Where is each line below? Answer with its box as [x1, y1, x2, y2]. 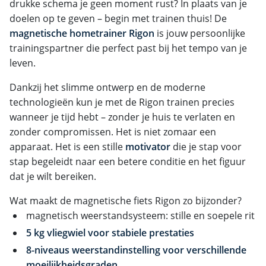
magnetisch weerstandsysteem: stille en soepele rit [26, 208, 255, 222]
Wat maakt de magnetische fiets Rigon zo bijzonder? [9, 194, 242, 207]
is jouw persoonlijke [154, 26, 245, 40]
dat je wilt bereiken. [9, 169, 96, 183]
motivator [125, 140, 170, 153]
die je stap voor [170, 140, 242, 153]
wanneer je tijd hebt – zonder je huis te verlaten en [9, 110, 235, 123]
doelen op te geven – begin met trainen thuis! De [9, 11, 227, 25]
